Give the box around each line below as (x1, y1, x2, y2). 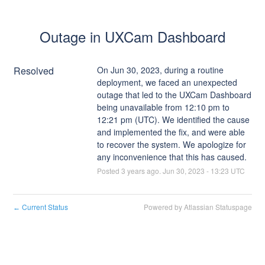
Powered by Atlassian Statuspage (143, 201, 252, 212)
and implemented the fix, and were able (96, 125, 245, 138)
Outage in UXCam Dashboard (40, 25, 225, 47)
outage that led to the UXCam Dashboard (96, 88, 251, 101)
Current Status (20, 201, 69, 212)
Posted (96, 165, 121, 176)
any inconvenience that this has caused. (96, 150, 247, 163)
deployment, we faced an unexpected (96, 76, 237, 88)
